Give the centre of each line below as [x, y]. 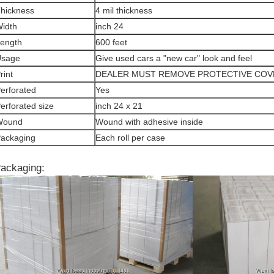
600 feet [111, 42]
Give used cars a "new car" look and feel [174, 58]
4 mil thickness [124, 10]
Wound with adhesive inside [149, 122]
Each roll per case [130, 138]
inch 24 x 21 [119, 106]
